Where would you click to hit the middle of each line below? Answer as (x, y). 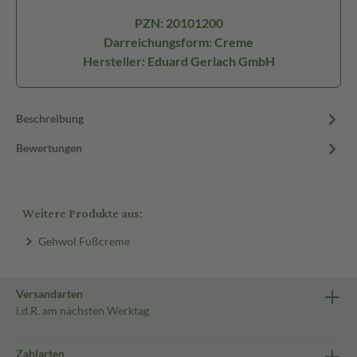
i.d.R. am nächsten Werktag (82, 310)
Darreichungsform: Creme (178, 42)
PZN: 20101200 (178, 23)
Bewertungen (49, 148)
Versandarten (49, 294)
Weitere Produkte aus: (82, 214)
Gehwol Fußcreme (84, 241)
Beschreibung (50, 118)
